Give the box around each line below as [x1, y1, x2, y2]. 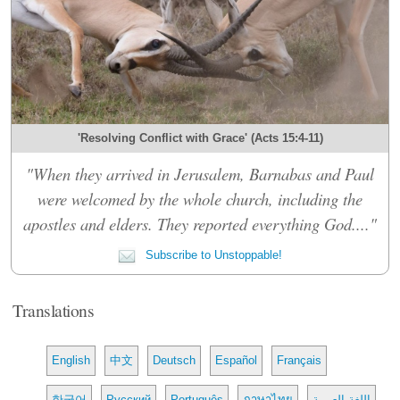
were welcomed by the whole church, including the [37, 187, 362, 210]
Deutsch [153, 353, 196, 367]
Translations [12, 297, 95, 321]
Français [277, 353, 322, 367]
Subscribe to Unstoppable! [142, 247, 282, 262]
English [52, 353, 91, 367]
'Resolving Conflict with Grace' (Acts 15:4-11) [77, 130, 323, 145]
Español [215, 353, 258, 367]
